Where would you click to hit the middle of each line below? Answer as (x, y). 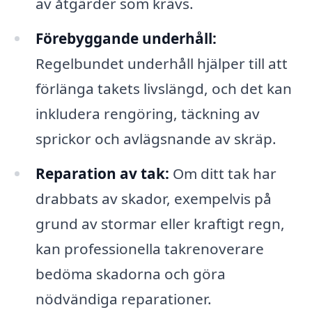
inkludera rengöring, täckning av (147, 114)
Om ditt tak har (223, 174)
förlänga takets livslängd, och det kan (163, 89)
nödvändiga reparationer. (123, 299)
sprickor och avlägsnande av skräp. (156, 139)
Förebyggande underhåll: (126, 39)
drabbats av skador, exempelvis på (153, 199)
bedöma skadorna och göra (130, 274)
